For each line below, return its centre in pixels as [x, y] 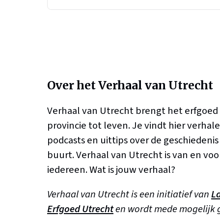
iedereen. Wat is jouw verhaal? [111, 169]
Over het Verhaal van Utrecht [130, 85]
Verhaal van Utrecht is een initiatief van [129, 194]
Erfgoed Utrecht [80, 209]
